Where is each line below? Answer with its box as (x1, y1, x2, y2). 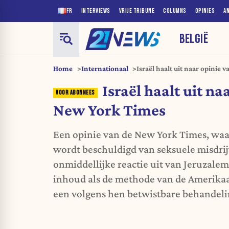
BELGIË (179, 31, 209, 47)
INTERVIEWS (81, 7, 110, 15)
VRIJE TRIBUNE (119, 7, 154, 15)
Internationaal (81, 64, 128, 73)
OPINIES (195, 7, 215, 15)
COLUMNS (163, 7, 187, 15)
